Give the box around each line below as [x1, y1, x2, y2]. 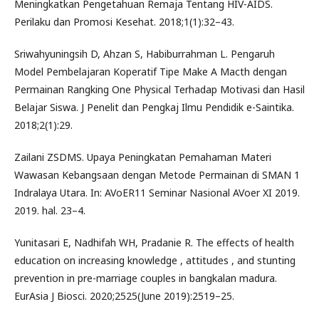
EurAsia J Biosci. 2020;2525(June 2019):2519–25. [14, 288, 234, 303]
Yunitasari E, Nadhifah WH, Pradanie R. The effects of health [14, 235, 294, 249]
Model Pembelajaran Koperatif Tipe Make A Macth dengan [14, 64, 287, 78]
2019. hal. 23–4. [14, 203, 85, 217]
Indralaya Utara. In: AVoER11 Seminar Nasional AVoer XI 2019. [14, 185, 300, 199]
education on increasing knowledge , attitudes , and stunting [14, 253, 296, 267]
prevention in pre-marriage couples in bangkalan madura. [14, 271, 277, 285]
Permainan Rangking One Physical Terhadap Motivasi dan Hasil [14, 82, 305, 96]
